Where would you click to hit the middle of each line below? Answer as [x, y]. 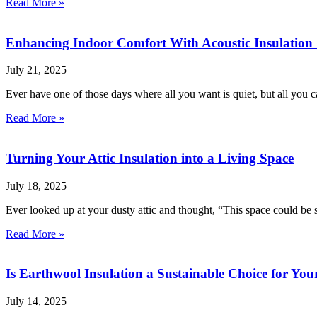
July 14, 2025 [36, 301]
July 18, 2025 [36, 185]
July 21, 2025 [36, 70]
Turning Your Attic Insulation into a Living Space [150, 158]
